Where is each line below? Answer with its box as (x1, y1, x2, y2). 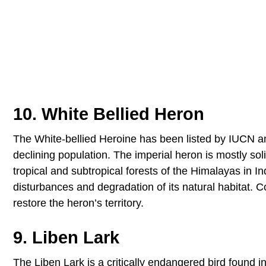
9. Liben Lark (13, 227, 119, 247)
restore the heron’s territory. (13, 197, 144, 209)
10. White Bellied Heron (13, 104, 204, 123)
